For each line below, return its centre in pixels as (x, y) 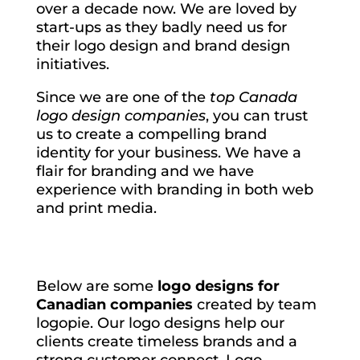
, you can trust (256, 116)
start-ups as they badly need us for (161, 27)
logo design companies (121, 116)
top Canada (253, 97)
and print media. (96, 208)
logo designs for (218, 286)
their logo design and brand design (163, 46)
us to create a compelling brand (151, 134)
